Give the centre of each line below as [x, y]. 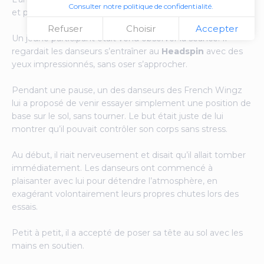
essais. [25, 207]
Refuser [65, 29]
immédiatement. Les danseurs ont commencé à [112, 168]
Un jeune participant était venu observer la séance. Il [119, 38]
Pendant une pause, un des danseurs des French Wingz [127, 90]
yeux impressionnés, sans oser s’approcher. [100, 64]
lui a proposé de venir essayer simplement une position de [131, 103]
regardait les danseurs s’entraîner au [87, 51]
